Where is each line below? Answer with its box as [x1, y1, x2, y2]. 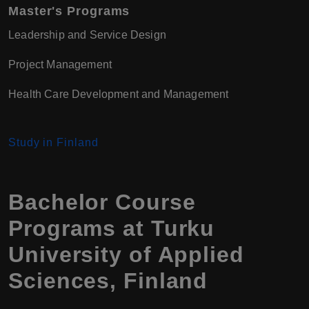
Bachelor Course [8, 190, 196, 215]
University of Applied [8, 242, 244, 268]
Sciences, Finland [8, 268, 208, 294]
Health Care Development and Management [8, 88, 229, 101]
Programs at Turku [8, 216, 215, 241]
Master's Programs [8, 4, 130, 19]
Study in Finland [8, 137, 99, 149]
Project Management [8, 59, 112, 71]
